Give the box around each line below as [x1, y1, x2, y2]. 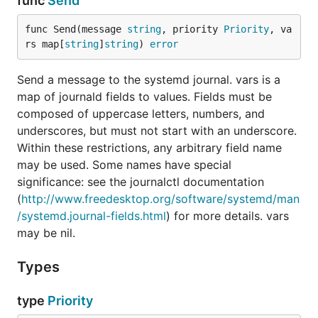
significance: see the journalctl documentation [17, 175, 264, 189]
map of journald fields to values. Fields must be [17, 89, 272, 104]
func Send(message [25, 23, 127, 35]
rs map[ [25, 38, 65, 50]
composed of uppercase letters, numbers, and [17, 106, 265, 121]
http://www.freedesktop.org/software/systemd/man [21, 192, 300, 206]
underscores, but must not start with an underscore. [17, 124, 297, 138]
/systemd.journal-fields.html [17, 209, 166, 223]
